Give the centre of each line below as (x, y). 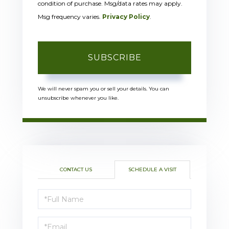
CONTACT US (76, 170)
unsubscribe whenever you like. (78, 98)
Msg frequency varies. (70, 17)
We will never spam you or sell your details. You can (104, 89)
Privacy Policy (126, 17)
